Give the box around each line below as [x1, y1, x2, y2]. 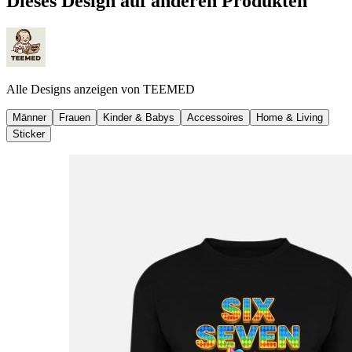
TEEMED [143, 82, 195, 96]
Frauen [59, 111, 90, 123]
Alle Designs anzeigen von [6, 82, 140, 96]
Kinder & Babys [103, 111, 174, 123]
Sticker [13, 127, 45, 140]
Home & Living [256, 111, 323, 123]
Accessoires [187, 111, 244, 123]
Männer [13, 111, 46, 123]
